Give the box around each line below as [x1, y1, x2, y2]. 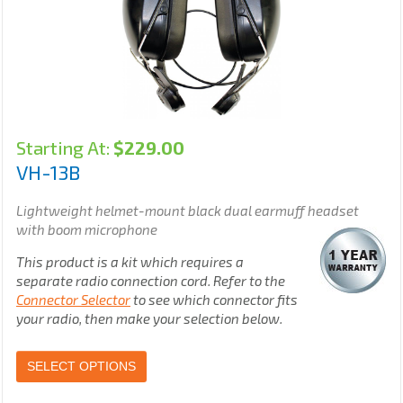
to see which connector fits [130, 291, 298, 309]
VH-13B [16, 160, 80, 184]
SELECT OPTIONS [27, 359, 136, 374]
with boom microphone [16, 221, 160, 238]
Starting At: [16, 137, 113, 159]
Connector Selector [16, 291, 130, 309]
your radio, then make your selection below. [16, 310, 282, 327]
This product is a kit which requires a [16, 254, 244, 271]
